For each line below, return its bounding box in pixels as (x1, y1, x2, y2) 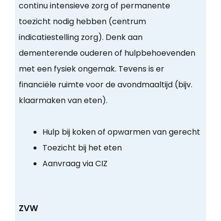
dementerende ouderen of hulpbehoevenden (18, 47, 195, 59)
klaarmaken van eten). (18, 95, 108, 107)
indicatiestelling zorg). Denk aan (18, 32, 143, 43)
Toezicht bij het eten (42, 142, 122, 154)
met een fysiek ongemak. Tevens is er (18, 63, 164, 75)
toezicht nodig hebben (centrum (18, 16, 146, 28)
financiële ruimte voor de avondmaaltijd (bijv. (18, 79, 192, 91)
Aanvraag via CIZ (42, 158, 108, 170)
